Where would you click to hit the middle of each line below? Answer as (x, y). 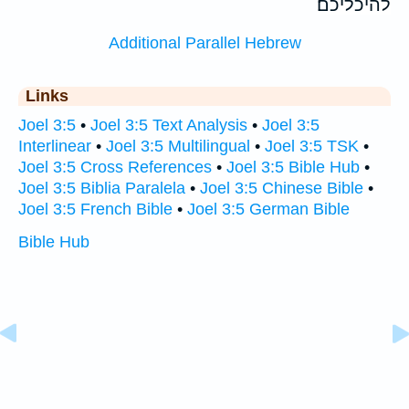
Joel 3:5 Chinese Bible (282, 189)
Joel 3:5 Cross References (115, 168)
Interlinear (55, 147)
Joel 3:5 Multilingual (178, 147)
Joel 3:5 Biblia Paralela (102, 189)
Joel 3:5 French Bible (95, 210)
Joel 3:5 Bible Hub (293, 168)
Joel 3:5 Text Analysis (169, 126)
